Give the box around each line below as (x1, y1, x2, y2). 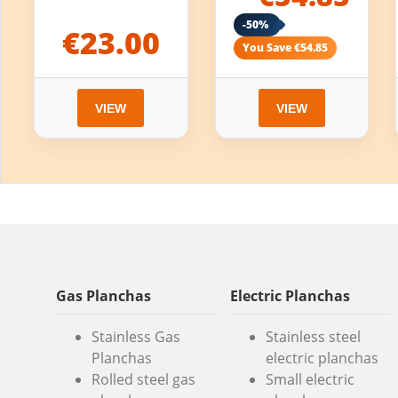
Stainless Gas (92, 327, 180, 346)
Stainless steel (265, 327, 361, 346)
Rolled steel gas (92, 370, 195, 389)
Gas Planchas (56, 286, 151, 306)
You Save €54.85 (242, 40, 328, 56)
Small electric (265, 370, 354, 389)
